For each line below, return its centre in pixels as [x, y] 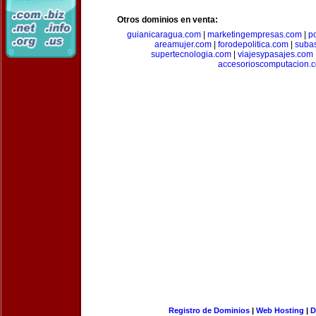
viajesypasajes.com [275, 54]
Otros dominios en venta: [168, 20]
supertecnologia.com [191, 54]
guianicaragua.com [164, 35]
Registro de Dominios [209, 310]
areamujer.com [183, 44]
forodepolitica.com [253, 44]
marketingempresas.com [255, 35]
